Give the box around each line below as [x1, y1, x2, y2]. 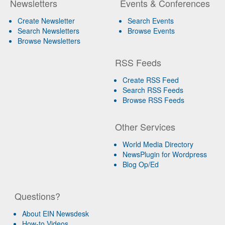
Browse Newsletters [18, 35, 80, 46]
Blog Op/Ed [123, 159, 159, 169]
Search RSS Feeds [123, 84, 184, 95]
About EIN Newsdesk [22, 208, 89, 218]
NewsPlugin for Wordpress [123, 149, 207, 159]
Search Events [127, 15, 174, 26]
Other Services [115, 120, 176, 133]
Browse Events [127, 25, 175, 36]
